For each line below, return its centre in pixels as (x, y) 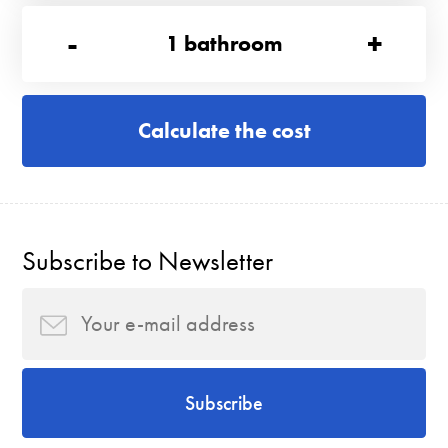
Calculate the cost (224, 131)
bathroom (233, 44)
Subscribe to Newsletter (148, 261)
